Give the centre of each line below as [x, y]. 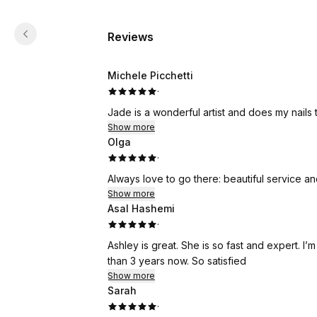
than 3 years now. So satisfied [177, 261]
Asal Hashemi [141, 208]
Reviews [131, 37]
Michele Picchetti [150, 75]
